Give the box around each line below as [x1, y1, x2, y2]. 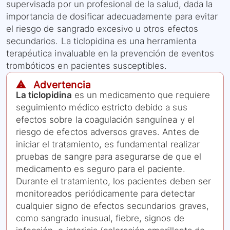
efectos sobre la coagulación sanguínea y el [16, 114, 195, 125]
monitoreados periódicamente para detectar [16, 188, 195, 199]
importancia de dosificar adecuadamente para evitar [6, 11, 218, 22]
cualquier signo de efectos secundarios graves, [16, 201, 209, 212]
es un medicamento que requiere [71, 90, 210, 101]
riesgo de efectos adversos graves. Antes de [16, 127, 199, 138]
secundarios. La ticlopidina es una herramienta [6, 36, 196, 47]
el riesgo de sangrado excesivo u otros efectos [6, 24, 198, 34]
